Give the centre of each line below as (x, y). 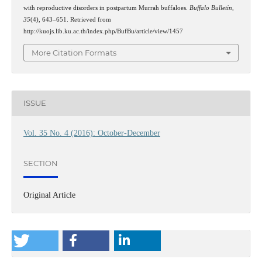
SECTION (40, 163)
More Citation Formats (74, 52)
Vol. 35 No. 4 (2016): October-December (92, 133)
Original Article (49, 195)
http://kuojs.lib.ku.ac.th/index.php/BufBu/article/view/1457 (103, 32)
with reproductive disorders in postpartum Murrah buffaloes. (106, 8)
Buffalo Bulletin (211, 8)
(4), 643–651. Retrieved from (70, 20)
